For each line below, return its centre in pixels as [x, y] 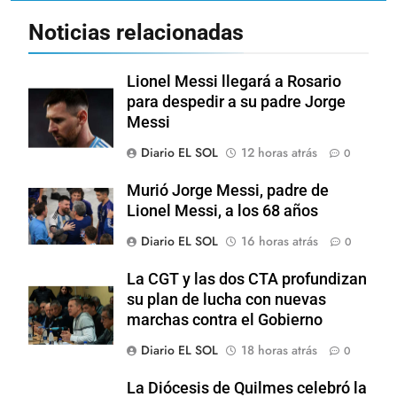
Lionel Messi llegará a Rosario [234, 82]
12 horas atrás [279, 153]
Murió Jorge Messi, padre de [228, 191]
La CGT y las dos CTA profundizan [247, 280]
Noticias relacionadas [136, 33]
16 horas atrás [280, 241]
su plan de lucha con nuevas [226, 300]
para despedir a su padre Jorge [236, 102]
